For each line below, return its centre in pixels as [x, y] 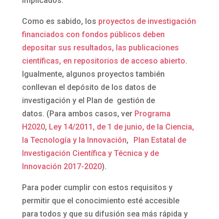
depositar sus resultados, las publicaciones [100, 48]
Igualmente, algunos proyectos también [93, 74]
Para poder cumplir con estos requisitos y [97, 188]
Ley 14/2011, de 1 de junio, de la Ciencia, [121, 127]
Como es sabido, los [60, 22]
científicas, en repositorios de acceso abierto [103, 61]
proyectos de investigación [147, 22]
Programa [152, 114]
